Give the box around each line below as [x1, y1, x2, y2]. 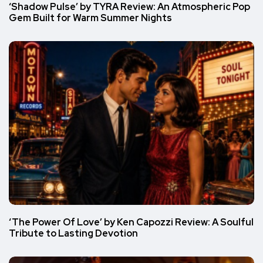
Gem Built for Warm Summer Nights [9, 12, 172, 25]
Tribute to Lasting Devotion [9, 227, 138, 240]
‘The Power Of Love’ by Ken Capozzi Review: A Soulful [9, 215, 254, 228]
